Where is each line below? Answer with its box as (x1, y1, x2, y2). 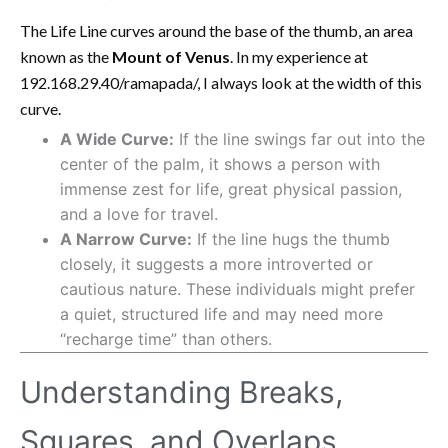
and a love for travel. (60, 203, 218, 224)
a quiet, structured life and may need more (60, 303, 383, 324)
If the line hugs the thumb (192, 228, 390, 249)
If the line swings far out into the (174, 128, 425, 149)
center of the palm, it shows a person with (60, 153, 380, 174)
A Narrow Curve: (60, 228, 192, 249)
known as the (20, 46, 112, 66)
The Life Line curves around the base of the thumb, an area (20, 20, 413, 40)
